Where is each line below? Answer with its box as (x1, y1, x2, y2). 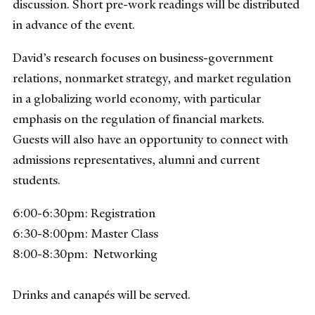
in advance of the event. (13, 16, 135, 32)
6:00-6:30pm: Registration (13, 205, 155, 221)
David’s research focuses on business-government (13, 49, 273, 65)
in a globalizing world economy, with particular (13, 90, 261, 106)
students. (13, 172, 60, 188)
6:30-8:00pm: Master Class (13, 226, 158, 242)
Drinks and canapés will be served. (13, 287, 191, 303)
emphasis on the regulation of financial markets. (13, 110, 264, 127)
